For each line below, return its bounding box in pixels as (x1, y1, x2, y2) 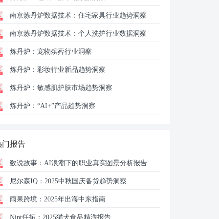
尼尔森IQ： (10, 177, 44, 185)
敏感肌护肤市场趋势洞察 (37, 84, 112, 91)
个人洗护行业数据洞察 (78, 30, 147, 37)
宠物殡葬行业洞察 (37, 48, 92, 55)
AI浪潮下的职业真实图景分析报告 (44, 159, 147, 167)
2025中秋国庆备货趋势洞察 (44, 177, 127, 185)
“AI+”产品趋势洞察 (37, 102, 95, 109)
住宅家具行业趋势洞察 (78, 12, 147, 19)
